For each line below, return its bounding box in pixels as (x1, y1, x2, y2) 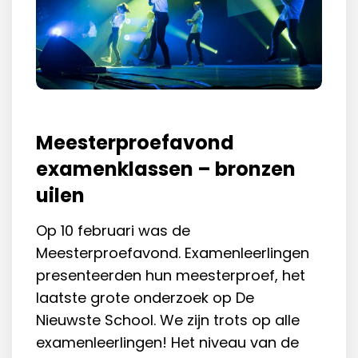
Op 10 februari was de (36, 221, 190, 241)
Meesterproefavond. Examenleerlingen (36, 243, 309, 264)
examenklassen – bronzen (36, 156, 296, 183)
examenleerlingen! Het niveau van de (36, 332, 299, 353)
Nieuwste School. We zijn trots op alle (36, 310, 300, 331)
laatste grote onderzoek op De (36, 288, 254, 308)
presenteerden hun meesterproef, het (36, 265, 305, 286)
